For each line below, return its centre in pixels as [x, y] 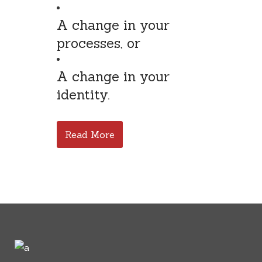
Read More [90, 135]
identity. [83, 94]
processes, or [99, 43]
